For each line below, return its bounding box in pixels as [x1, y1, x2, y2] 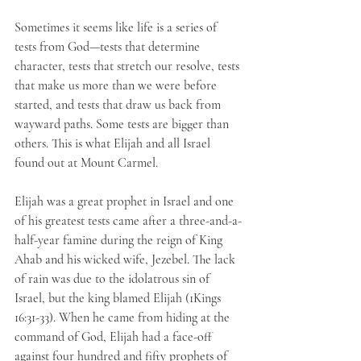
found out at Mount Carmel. [15, 155, 161, 171]
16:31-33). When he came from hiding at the [15, 309, 233, 326]
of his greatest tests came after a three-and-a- [15, 213, 242, 229]
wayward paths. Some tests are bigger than [15, 116, 232, 132]
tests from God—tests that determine [15, 39, 203, 55]
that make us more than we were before [15, 77, 220, 93]
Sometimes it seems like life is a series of [15, 19, 220, 35]
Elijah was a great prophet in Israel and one [15, 193, 237, 210]
